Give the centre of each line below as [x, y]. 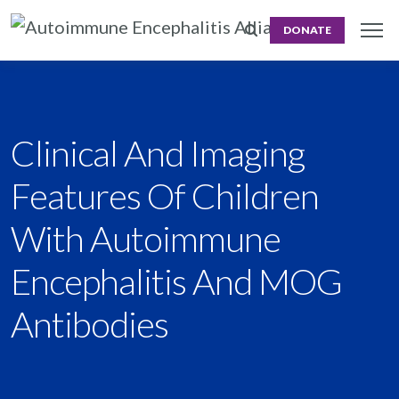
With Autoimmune [146, 239]
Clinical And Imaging [158, 153]
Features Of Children [165, 196]
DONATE [307, 30]
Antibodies [90, 324]
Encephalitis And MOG [176, 281]
